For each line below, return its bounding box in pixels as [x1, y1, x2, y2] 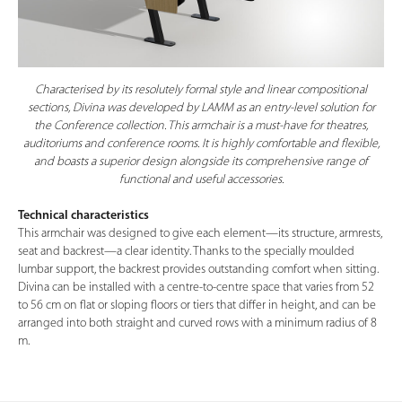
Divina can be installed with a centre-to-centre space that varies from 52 [18, 280, 374, 294]
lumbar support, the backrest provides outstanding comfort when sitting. [18, 262, 379, 276]
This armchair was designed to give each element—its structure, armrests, [18, 226, 382, 240]
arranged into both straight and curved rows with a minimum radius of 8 [18, 316, 377, 330]
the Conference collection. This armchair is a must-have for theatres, [34, 118, 368, 133]
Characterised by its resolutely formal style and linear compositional [35, 83, 367, 97]
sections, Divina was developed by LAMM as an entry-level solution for [27, 100, 375, 115]
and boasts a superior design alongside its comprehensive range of [34, 154, 368, 169]
